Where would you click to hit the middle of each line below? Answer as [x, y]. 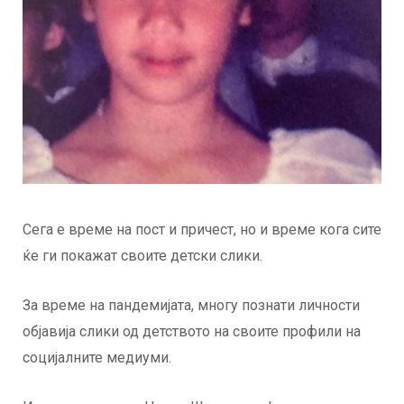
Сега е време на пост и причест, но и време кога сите [202, 230]
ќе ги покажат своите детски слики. [142, 256]
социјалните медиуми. [97, 358]
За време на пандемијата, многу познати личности [191, 306]
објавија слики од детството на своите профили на [192, 332]
